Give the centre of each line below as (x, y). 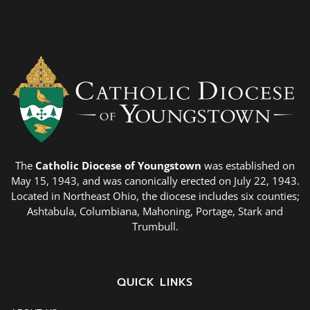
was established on (248, 166)
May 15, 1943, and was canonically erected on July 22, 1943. (155, 181)
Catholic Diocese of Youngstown (118, 166)
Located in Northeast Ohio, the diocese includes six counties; (155, 196)
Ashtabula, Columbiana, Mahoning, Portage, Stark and (155, 211)
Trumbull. (155, 227)
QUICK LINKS (155, 283)
